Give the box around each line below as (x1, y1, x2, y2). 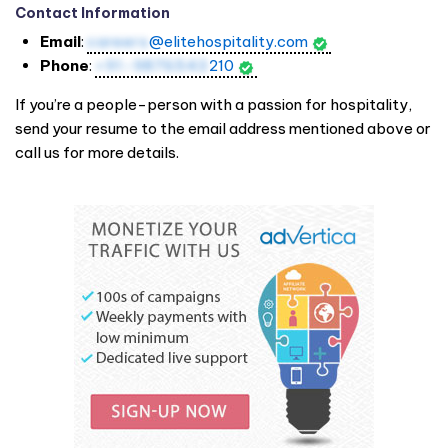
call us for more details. (15, 142, 179, 162)
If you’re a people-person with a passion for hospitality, (15, 94, 412, 114)
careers (87, 31, 149, 51)
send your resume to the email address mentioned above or (15, 118, 431, 138)
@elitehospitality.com (149, 31, 308, 51)
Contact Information (15, 4, 170, 23)
